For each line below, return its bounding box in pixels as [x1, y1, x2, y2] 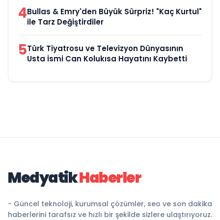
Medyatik [8, 167, 77, 189]
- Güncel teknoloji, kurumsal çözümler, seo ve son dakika [8, 199, 212, 209]
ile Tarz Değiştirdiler [27, 17, 104, 27]
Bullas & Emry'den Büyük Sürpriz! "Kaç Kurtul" [27, 6, 202, 17]
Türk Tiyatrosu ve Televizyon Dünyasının [27, 43, 183, 54]
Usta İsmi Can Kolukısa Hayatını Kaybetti [27, 54, 187, 64]
